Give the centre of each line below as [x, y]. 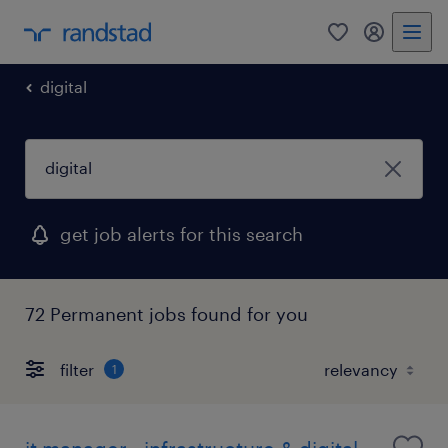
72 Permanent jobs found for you [166, 314]
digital [63, 86]
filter [77, 369]
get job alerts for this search [181, 234]
